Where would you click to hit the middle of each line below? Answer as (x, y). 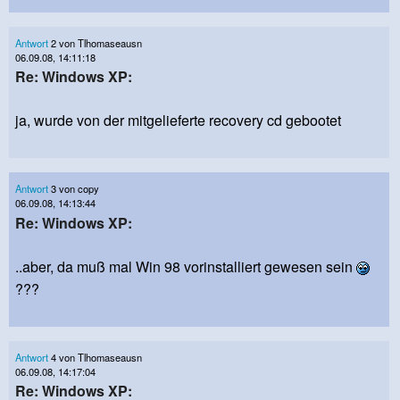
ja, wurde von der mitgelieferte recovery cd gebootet (178, 121)
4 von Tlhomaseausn (95, 357)
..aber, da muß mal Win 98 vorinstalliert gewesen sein (186, 266)
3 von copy (74, 189)
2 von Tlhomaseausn (95, 43)
